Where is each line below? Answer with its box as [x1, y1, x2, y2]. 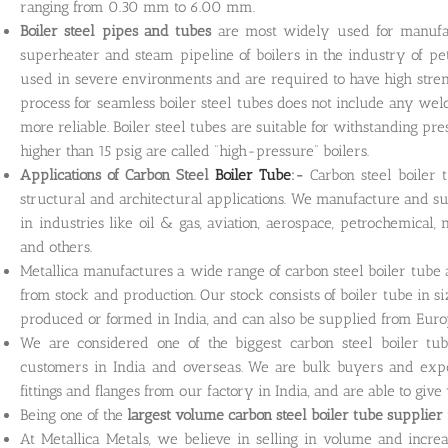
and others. [20, 237, 92, 256]
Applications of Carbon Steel [20, 165, 215, 184]
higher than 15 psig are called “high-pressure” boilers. [20, 141, 369, 160]
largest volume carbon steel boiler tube [127, 405, 383, 424]
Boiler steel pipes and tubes [20, 21, 212, 40]
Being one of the [20, 405, 127, 424]
